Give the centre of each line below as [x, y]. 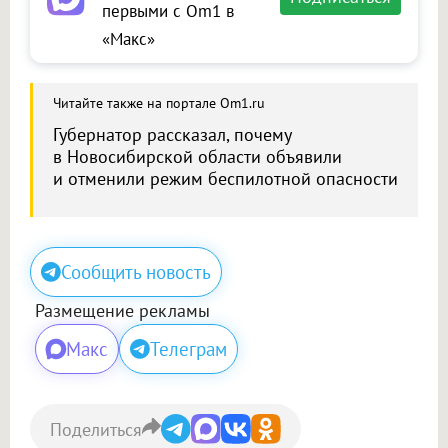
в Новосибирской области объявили [197, 157]
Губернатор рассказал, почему [172, 135]
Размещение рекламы [122, 311]
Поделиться [96, 429]
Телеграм [188, 349]
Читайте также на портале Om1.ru [159, 103]
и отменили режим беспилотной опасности [225, 179]
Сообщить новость [136, 272]
